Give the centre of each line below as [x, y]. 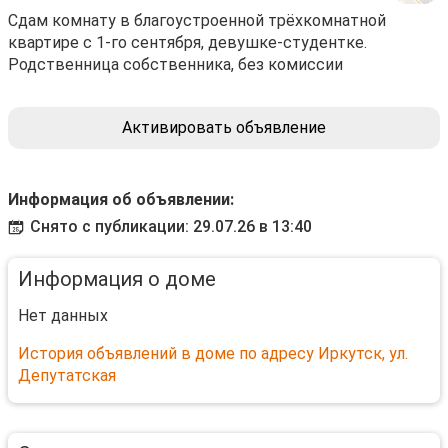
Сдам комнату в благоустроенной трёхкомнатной [197, 20]
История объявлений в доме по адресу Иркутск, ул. [213, 353]
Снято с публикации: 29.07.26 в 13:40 [171, 226]
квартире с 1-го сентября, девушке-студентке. [187, 42]
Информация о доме [117, 279]
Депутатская [67, 375]
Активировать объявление [224, 127]
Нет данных [63, 315]
